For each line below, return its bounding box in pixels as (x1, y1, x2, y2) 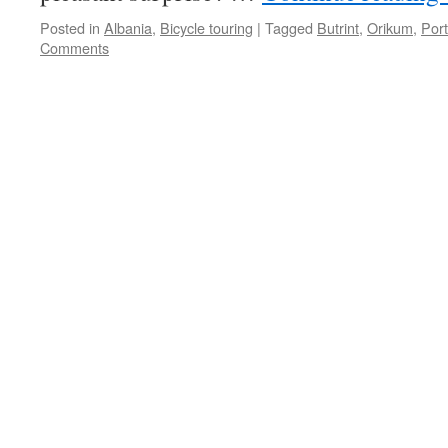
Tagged (265, 17, 313, 38)
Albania (104, 17, 152, 38)
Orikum (367, 17, 413, 38)
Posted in (40, 17, 100, 38)
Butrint (317, 17, 359, 38)
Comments (40, 37, 109, 58)
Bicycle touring (160, 17, 253, 38)
